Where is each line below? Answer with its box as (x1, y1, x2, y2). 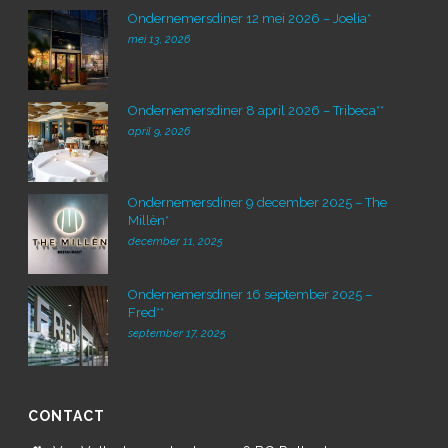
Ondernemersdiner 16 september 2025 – (128, 286, 373, 302)
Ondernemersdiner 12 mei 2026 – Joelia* (128, 10, 372, 26)
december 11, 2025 (128, 234, 224, 248)
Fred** (128, 304, 165, 320)
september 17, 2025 (128, 326, 227, 340)
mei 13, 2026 (128, 32, 191, 46)
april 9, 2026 (128, 124, 191, 138)
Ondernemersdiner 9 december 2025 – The (128, 194, 388, 210)
